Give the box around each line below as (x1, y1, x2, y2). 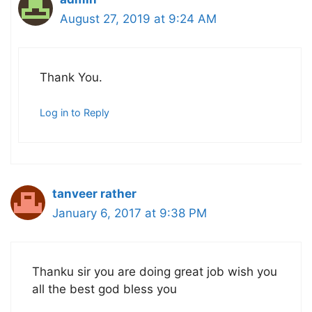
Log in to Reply (40, 107, 109, 119)
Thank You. (40, 70, 102, 84)
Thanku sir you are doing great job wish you (32, 264, 277, 279)
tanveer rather (52, 187, 136, 201)
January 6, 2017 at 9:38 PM (52, 206, 207, 221)
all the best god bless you (32, 281, 177, 296)
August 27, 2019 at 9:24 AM (60, 12, 217, 26)
